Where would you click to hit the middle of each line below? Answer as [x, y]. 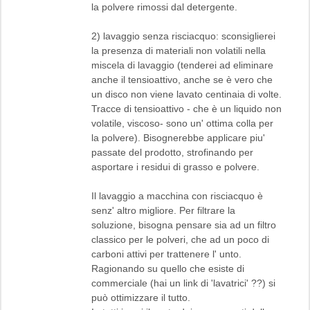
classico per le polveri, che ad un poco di [180, 239]
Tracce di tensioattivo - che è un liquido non [186, 108]
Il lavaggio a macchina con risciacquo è [177, 195]
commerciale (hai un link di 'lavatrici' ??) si [183, 283]
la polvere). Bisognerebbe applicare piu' [178, 137]
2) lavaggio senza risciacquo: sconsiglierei [183, 36]
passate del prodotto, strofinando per [172, 152]
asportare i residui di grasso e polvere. [175, 166]
